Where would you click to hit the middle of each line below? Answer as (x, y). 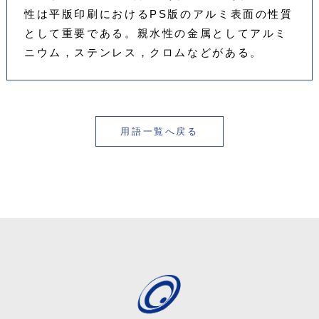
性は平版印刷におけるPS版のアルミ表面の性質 (158, 14)
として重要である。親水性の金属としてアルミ (156, 33)
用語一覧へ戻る (159, 132)
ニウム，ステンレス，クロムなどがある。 (150, 53)
